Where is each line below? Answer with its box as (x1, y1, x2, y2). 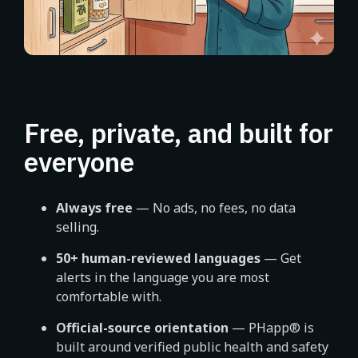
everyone (24, 145, 134, 179)
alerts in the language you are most (56, 268, 269, 286)
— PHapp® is (229, 319, 314, 336)
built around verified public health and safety (56, 338, 328, 356)
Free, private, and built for (24, 116, 333, 150)
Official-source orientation (56, 319, 229, 336)
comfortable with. (56, 288, 161, 305)
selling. (56, 218, 99, 236)
